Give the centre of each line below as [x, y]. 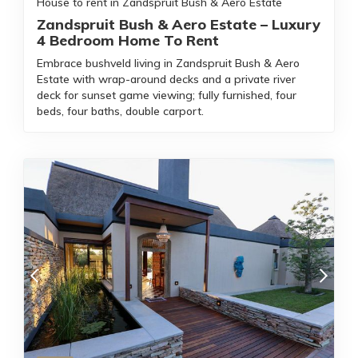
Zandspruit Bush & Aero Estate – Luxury [179, 24]
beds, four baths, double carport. [120, 111]
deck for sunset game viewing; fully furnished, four [167, 95]
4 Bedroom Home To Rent [128, 40]
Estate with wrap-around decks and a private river [166, 79]
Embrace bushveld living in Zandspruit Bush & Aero [168, 63]
